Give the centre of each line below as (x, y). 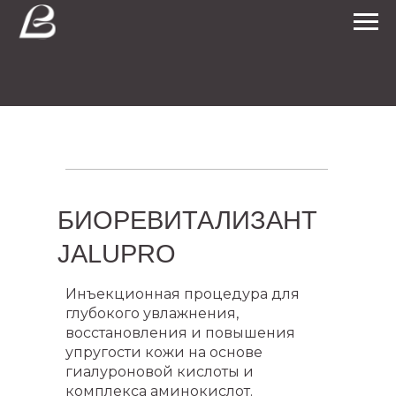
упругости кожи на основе (164, 352)
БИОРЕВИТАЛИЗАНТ (187, 220)
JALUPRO (117, 254)
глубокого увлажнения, (152, 313)
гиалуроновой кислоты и (160, 372)
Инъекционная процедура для (183, 294)
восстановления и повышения (180, 333)
